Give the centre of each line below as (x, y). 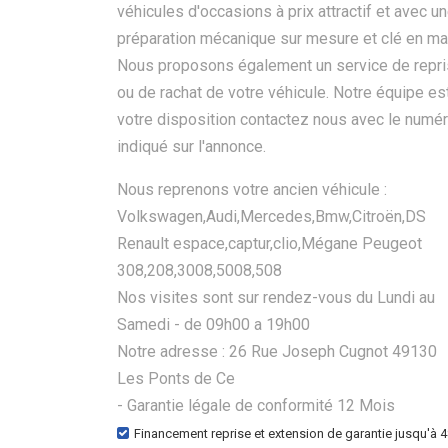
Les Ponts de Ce (176, 378)
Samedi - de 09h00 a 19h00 (213, 324)
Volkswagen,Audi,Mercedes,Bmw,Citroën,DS (271, 216)
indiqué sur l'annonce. (191, 146)
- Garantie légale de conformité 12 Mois (256, 405)
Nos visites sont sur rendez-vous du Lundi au (276, 297)
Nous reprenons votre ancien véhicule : (252, 189)
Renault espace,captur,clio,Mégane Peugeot (269, 243)
